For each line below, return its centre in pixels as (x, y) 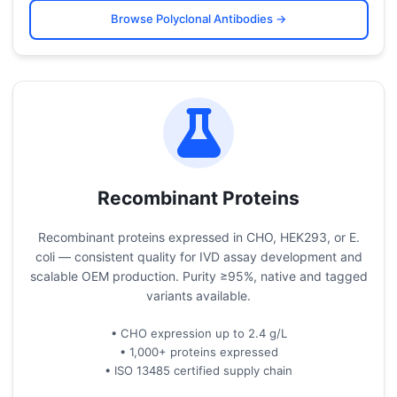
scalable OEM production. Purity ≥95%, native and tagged (198, 276)
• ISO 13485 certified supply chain (198, 370)
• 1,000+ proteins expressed (198, 351)
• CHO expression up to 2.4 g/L (198, 333)
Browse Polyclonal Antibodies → (198, 19)
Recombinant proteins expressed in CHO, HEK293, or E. (198, 237)
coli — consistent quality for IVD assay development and (198, 256)
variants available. (198, 295)
